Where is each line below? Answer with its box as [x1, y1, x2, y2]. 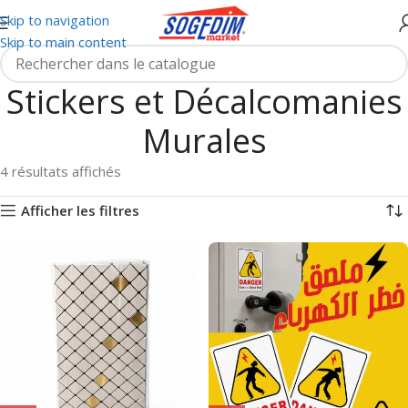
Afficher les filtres [20, 200, 139, 219]
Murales [141, 118, 267, 163]
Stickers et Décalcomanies [5, 79, 403, 124]
